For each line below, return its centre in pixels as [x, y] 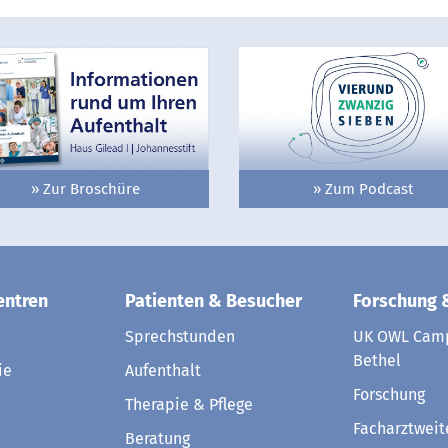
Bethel [377, 360]
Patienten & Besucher [213, 300]
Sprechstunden [180, 336]
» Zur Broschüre [85, 188]
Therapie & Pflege [189, 404]
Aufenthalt [163, 370]
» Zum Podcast [362, 188]
